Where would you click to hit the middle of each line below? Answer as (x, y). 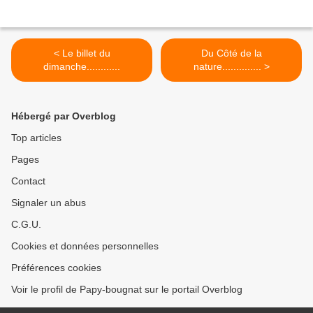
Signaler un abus (49, 203)
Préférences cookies (56, 268)
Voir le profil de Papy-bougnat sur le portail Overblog (127, 290)
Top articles (36, 138)
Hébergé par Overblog (64, 116)
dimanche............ (82, 67)
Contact (28, 181)
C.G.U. (26, 225)
